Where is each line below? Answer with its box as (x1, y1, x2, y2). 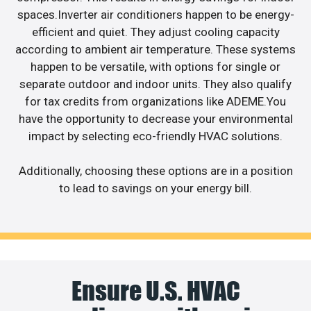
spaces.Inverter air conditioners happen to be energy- (17, 7, 294, 22)
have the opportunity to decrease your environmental (18, 111, 293, 126)
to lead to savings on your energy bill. (59, 181, 252, 196)
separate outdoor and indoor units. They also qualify (19, 76, 292, 91)
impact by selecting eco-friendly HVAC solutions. (28, 128, 283, 143)
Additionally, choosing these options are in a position (18, 164, 293, 178)
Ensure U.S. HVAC (71, 275, 240, 306)
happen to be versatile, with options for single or (31, 59, 280, 74)
